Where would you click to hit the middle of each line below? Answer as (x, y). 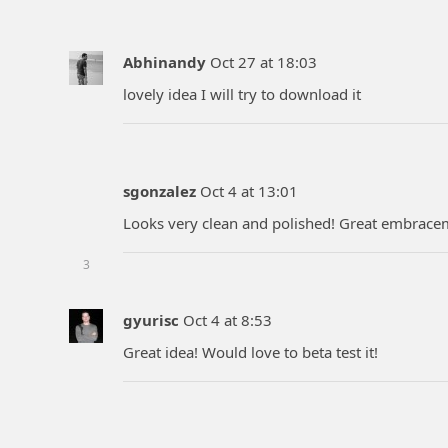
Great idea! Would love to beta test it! (250, 352)
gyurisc (151, 319)
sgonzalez (159, 190)
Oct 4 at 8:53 (227, 319)
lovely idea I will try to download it (242, 94)
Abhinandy (164, 61)
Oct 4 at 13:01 (249, 190)
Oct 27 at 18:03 (263, 61)
